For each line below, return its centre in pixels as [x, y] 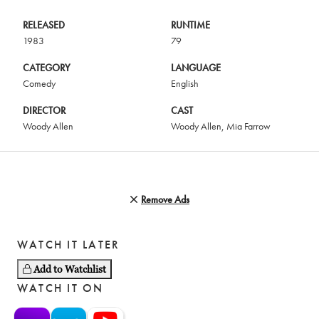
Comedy [39, 84]
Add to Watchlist [70, 270]
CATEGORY [47, 68]
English [185, 84]
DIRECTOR [44, 111]
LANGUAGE [196, 68]
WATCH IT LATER [69, 245]
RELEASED [44, 25]
